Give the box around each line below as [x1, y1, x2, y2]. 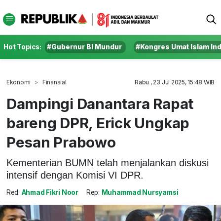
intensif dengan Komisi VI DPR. [6, 169, 144, 181]
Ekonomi [6, 78, 31, 86]
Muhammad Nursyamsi [101, 188, 179, 197]
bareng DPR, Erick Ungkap [6, 114, 190, 132]
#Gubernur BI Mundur [47, 43, 122, 51]
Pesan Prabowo [6, 133, 116, 151]
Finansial [42, 78, 67, 86]
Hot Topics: [3, 43, 41, 51]
